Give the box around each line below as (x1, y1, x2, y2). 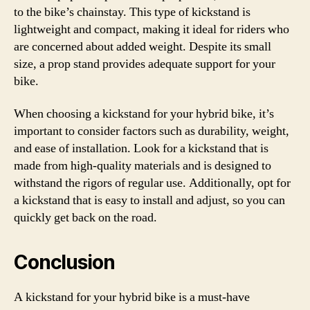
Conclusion (14, 250, 115, 274)
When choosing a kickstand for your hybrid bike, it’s (14, 106, 274, 122)
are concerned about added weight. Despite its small (14, 38, 271, 55)
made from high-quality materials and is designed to (14, 158, 271, 174)
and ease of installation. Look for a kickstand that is (14, 140, 268, 156)
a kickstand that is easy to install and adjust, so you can (14, 192, 285, 208)
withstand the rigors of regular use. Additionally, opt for (14, 175, 291, 191)
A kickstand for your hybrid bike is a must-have (14, 289, 250, 305)
